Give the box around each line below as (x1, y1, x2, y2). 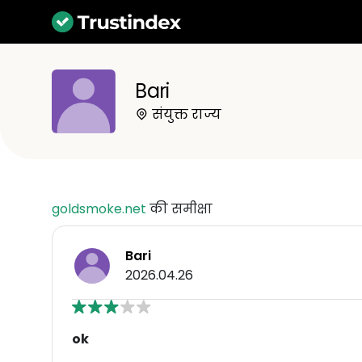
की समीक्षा (146, 199, 213, 218)
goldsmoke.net (52, 199, 146, 218)
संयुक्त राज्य (149, 104, 222, 124)
